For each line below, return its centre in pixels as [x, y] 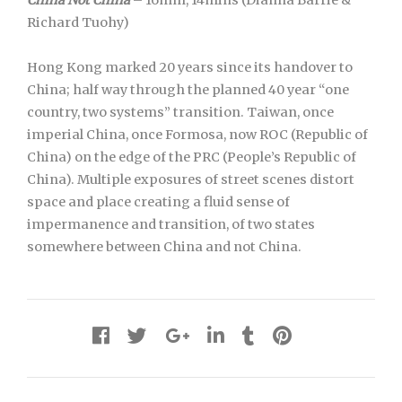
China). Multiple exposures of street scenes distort [191, 179]
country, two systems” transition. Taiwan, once [180, 112]
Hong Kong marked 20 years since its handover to [190, 67]
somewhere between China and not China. [164, 247]
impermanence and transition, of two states [171, 224]
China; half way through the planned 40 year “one [188, 90]
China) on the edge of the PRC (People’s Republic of [192, 157]
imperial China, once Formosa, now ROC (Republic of [197, 135]
